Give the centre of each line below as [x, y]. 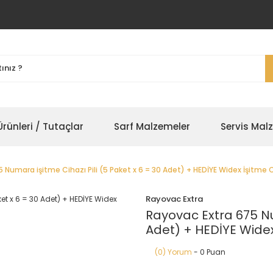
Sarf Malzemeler [152, 126]
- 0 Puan [209, 252]
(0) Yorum [173, 252]
